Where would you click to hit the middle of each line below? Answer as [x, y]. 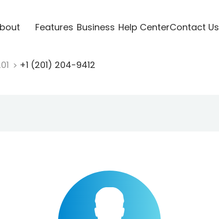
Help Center [144, 27]
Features [54, 27]
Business [96, 27]
